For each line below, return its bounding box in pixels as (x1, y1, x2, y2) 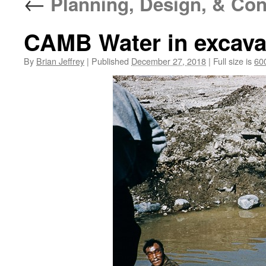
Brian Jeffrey (36, 55, 84, 67)
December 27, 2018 (131, 55, 206, 67)
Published (91, 55, 129, 67)
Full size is (211, 55, 254, 67)
